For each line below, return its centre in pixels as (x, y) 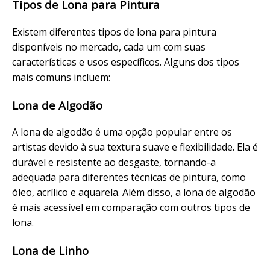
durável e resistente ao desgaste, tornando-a (114, 162)
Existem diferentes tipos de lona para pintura (114, 32)
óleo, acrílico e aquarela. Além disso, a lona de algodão (134, 193)
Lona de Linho (50, 251)
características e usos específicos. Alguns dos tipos (126, 62)
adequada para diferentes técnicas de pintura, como (129, 177)
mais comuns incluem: (61, 77)
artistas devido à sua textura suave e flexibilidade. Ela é (135, 147)
